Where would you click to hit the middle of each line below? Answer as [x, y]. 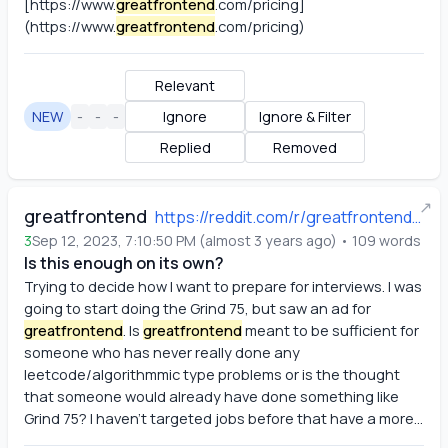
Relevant [185, 85]
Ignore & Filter [305, 116]
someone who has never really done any [162, 352]
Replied [185, 147]
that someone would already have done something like [211, 396]
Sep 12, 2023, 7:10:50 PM [114, 240]
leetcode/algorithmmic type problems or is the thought [212, 374]
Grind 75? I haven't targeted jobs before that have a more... [223, 418]
